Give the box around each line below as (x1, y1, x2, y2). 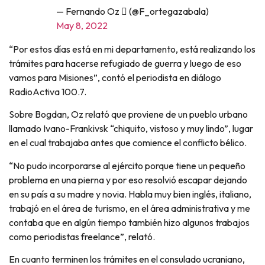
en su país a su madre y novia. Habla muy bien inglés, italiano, (9, 188, 251, 200)
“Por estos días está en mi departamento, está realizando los (9, 43, 256, 55)
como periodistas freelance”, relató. (9, 230, 155, 243)
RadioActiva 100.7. (9, 85, 86, 98)
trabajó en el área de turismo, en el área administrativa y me (9, 202, 250, 214)
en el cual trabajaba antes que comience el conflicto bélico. (9, 137, 247, 149)
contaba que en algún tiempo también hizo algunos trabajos (9, 216, 250, 228)
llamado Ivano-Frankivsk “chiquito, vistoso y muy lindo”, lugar (9, 122, 253, 135)
